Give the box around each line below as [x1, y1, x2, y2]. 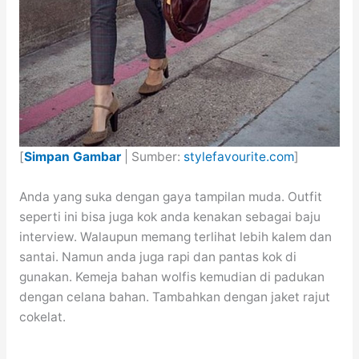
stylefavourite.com [183, 148, 294, 164]
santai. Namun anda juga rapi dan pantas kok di [18, 248, 296, 264]
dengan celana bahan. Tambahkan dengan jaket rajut [18, 288, 330, 305]
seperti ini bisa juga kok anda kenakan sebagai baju [18, 208, 321, 224]
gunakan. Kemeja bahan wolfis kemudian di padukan [18, 268, 325, 284]
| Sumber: [120, 148, 184, 164]
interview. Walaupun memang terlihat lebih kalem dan [18, 228, 332, 244]
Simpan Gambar [23, 148, 121, 164]
